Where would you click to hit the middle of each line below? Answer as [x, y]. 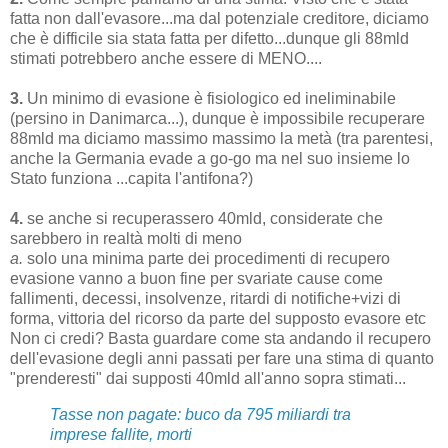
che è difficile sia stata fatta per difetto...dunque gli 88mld [209, 39]
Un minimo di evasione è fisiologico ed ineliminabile [209, 99]
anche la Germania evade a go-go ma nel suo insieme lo [210, 159]
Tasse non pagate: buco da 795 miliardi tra [200, 414]
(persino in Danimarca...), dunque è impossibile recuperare [217, 119]
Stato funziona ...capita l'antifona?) [131, 179]
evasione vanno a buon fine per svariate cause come [196, 279]
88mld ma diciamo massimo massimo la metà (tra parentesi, [221, 139]
